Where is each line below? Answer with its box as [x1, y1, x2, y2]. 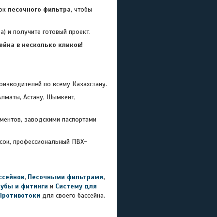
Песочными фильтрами [28, 173, 103, 181]
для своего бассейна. [42, 191, 105, 200]
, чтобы [71, 5, 92, 14]
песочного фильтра [8, 5, 71, 14]
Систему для [55, 182, 97, 190]
